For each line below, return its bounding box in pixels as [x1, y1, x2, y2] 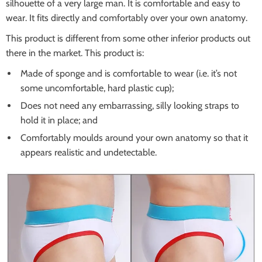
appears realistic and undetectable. [20, 147, 157, 158]
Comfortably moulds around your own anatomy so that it [20, 132, 248, 143]
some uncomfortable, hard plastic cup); [20, 82, 174, 94]
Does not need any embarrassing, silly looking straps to [20, 100, 239, 111]
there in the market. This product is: [6, 47, 144, 58]
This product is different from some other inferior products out [6, 33, 250, 44]
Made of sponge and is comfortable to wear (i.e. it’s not [20, 68, 237, 79]
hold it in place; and [20, 115, 98, 126]
